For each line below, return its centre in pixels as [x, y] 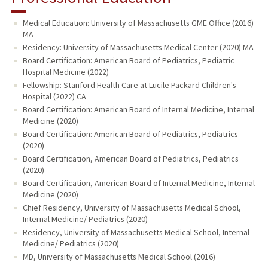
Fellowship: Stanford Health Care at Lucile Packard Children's [129, 85]
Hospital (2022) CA [54, 96]
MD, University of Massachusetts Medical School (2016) [119, 256]
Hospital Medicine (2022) [66, 71]
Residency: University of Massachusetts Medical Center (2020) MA [138, 47]
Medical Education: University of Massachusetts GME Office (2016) [138, 22]
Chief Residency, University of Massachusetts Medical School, [132, 207]
